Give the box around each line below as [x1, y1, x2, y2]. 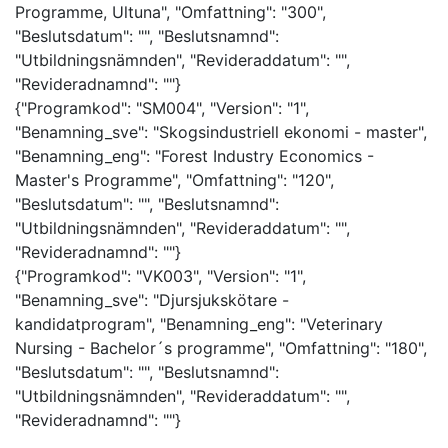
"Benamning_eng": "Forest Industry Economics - [15, 145, 374, 166]
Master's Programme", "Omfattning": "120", [15, 169, 334, 190]
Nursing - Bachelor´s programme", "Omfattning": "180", [15, 337, 427, 358]
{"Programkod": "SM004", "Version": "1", [15, 97, 309, 118]
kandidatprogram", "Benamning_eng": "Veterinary [15, 313, 383, 334]
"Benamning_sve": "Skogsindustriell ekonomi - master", [15, 121, 427, 142]
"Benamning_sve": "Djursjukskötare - [15, 289, 289, 310]
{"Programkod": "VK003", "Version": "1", [15, 265, 306, 286]
